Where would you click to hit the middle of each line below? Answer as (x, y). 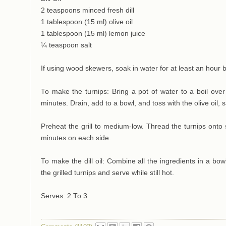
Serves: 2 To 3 (64, 196)
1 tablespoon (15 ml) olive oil (87, 22)
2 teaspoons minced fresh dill (88, 11)
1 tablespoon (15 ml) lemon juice (93, 34)
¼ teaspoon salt (66, 45)
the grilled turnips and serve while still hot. (107, 173)
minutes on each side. (76, 138)
